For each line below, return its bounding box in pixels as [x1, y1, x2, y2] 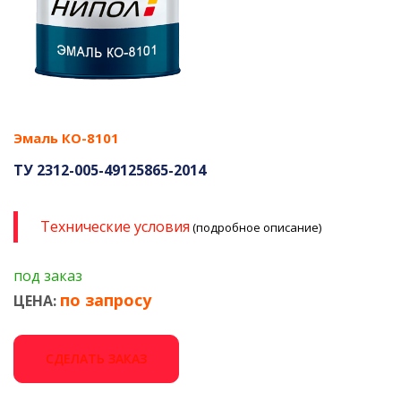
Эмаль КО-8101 [13, 128, 119, 147]
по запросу [60, 288, 151, 311]
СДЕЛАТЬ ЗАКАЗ [46, 349, 147, 367]
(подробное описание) [190, 218, 321, 235]
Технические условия [40, 216, 190, 236]
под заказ [13, 265, 82, 286]
